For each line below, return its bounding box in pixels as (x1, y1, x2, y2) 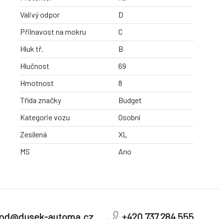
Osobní (118, 112, 140, 122)
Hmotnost (20, 78, 54, 88)
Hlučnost (20, 61, 49, 71)
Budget (118, 95, 142, 105)
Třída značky (20, 95, 61, 105)
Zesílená (20, 130, 47, 139)
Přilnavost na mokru (20, 27, 86, 37)
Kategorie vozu (20, 112, 70, 122)
